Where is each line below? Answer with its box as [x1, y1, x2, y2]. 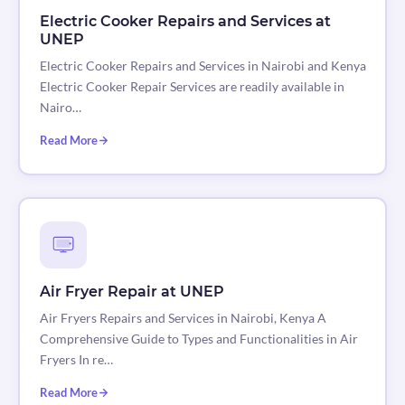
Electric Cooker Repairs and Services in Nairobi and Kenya [39, 58, 366, 74]
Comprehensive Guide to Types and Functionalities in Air [39, 331, 358, 347]
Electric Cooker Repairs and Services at [39, 13, 331, 31]
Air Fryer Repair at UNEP [39, 283, 224, 301]
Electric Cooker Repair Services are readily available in [39, 79, 344, 95]
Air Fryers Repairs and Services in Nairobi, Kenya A [39, 310, 326, 326]
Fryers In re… [39, 352, 113, 368]
